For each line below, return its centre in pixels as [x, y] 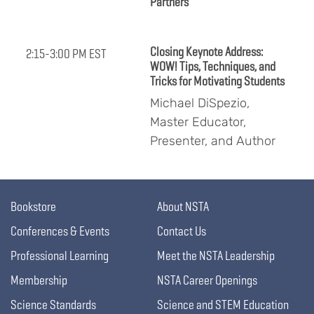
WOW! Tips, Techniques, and [213, 67]
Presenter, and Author [213, 141]
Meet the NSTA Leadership [216, 256]
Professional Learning [60, 256]
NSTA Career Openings [207, 280]
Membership [39, 280]
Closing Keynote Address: [206, 52]
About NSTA [183, 207]
